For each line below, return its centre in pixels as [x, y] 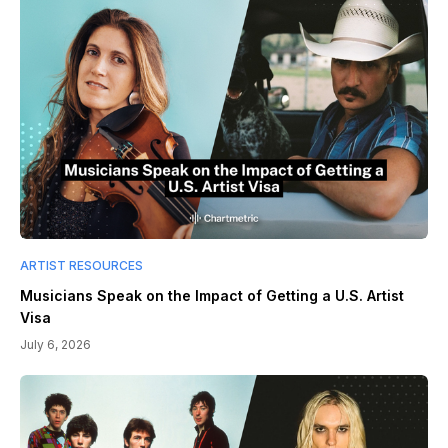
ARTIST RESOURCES [81, 266]
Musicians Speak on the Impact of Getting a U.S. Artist [212, 296]
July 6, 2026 [55, 345]
